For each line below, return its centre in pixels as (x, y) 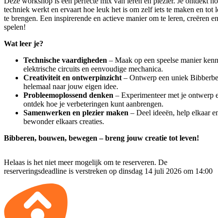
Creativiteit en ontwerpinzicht (73, 77)
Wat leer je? (24, 43)
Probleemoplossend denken (68, 95)
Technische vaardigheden (65, 60)
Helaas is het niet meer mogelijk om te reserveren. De (86, 162)
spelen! (15, 27)
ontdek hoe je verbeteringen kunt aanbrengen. (93, 104)
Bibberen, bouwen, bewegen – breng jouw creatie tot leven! (101, 138)
